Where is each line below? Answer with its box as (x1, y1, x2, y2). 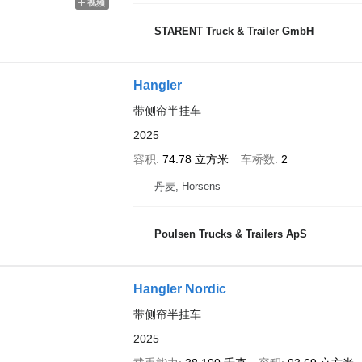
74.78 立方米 (162, 153, 229, 166)
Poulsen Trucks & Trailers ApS (154, 227, 307, 240)
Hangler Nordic (133, 282, 226, 296)
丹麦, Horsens (154, 180, 221, 192)
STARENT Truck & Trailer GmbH (154, 24, 314, 37)
